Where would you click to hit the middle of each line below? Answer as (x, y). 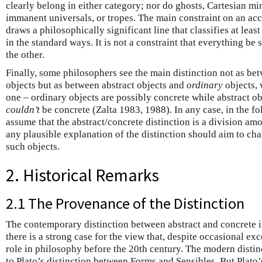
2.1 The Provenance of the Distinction (125, 203)
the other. (25, 55)
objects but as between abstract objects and (96, 85)
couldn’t (23, 110)
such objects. (33, 146)
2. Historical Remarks (82, 175)
